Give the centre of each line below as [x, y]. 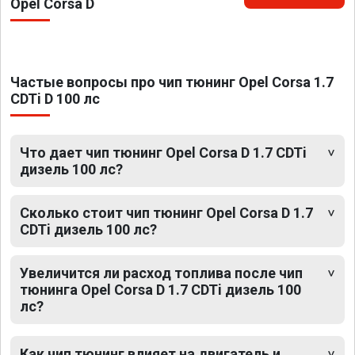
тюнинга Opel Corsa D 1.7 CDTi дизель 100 [160, 289]
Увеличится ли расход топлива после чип [161, 273]
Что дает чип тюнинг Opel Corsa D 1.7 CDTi [163, 152]
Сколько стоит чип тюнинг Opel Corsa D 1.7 [166, 212]
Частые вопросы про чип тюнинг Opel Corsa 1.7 [172, 82]
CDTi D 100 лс [55, 98]
